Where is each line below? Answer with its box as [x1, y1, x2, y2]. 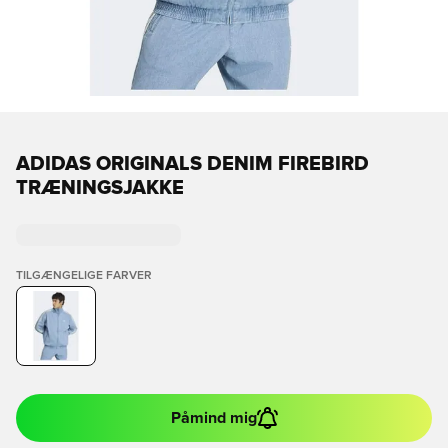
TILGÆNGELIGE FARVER [16, 270, 152, 282]
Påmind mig [170, 410, 257, 426]
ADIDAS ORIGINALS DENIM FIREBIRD [16, 154, 369, 174]
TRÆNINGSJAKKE [16, 178, 184, 198]
